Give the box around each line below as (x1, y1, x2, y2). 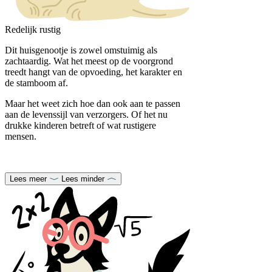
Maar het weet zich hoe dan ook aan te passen (5, 98, 180, 109)
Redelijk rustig (5, 24, 61, 35)
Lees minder (61, 174, 104, 183)
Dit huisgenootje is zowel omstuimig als (5, 44, 157, 55)
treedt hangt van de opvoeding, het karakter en (5, 66, 182, 77)
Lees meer (10, 174, 47, 183)
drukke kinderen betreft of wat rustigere (5, 120, 156, 131)
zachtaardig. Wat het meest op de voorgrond (5, 55, 173, 66)
